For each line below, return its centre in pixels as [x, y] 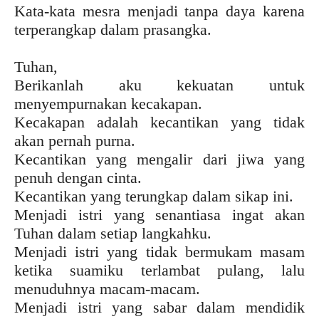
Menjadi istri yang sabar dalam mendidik [159, 307]
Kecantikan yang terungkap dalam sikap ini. [154, 196]
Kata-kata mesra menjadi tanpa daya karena [159, 11]
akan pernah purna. [75, 140]
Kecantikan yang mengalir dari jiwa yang [159, 159]
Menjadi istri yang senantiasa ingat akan [159, 214]
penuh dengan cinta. [78, 177]
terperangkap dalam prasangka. [113, 29]
